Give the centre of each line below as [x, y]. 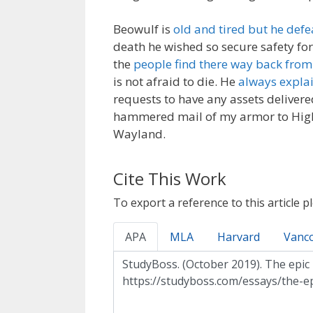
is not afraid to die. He [176, 81]
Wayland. [139, 134]
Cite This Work [170, 179]
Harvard [239, 237]
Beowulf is [143, 29]
